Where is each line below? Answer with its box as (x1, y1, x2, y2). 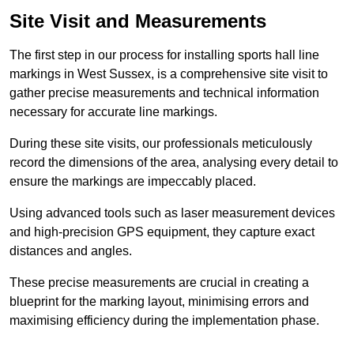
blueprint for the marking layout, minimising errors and (9, 294, 309, 308)
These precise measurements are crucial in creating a (9, 275, 309, 289)
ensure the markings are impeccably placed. (9, 174, 256, 188)
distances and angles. (9, 243, 132, 258)
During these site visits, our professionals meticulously (9, 136, 312, 150)
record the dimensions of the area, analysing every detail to (9, 155, 338, 169)
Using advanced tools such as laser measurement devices (9, 205, 335, 220)
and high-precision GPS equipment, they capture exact (9, 224, 314, 239)
